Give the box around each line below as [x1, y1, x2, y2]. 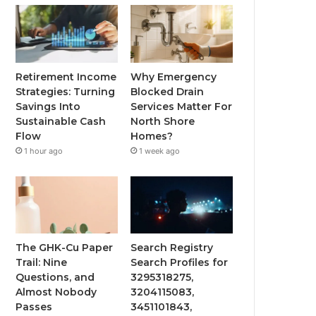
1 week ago [139, 145, 181, 156]
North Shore [130, 114, 195, 128]
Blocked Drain [130, 85, 205, 98]
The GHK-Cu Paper [16, 241, 114, 255]
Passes [16, 300, 53, 314]
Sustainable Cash [16, 114, 107, 128]
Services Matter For [130, 99, 233, 113]
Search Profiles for [130, 256, 229, 269]
